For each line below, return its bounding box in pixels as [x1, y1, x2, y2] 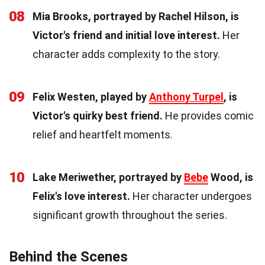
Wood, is [208, 170, 253, 183]
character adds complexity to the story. [33, 47, 220, 60]
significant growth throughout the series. [33, 208, 227, 221]
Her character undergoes [130, 189, 252, 202]
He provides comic [163, 109, 254, 122]
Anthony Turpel [149, 90, 224, 103]
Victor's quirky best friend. [33, 109, 163, 122]
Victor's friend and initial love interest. [33, 28, 220, 41]
